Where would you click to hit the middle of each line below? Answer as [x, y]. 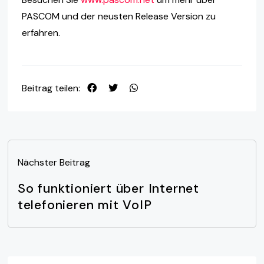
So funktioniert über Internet [108, 189]
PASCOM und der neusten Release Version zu [118, 16]
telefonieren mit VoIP [85, 205]
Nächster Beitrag [54, 163]
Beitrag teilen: [51, 88]
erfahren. [41, 32]
